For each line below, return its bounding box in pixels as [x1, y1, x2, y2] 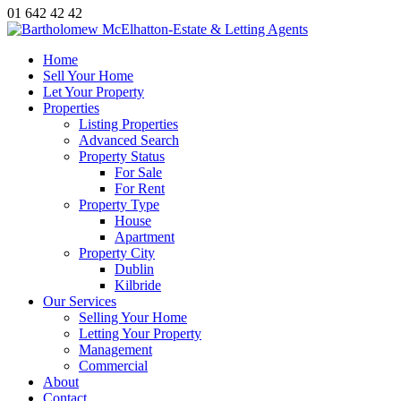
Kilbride [115, 277, 161, 293]
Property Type [79, 197, 159, 212]
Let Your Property [43, 84, 144, 99]
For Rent [115, 181, 165, 196]
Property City [79, 245, 155, 260]
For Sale [115, 165, 162, 180]
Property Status [79, 149, 165, 164]
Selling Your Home [79, 310, 187, 325]
